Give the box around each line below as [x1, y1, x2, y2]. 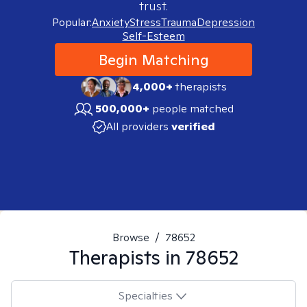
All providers [106, 119, 169, 134]
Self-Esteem [122, 29, 185, 43]
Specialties [118, 288, 173, 303]
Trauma [161, 15, 197, 29]
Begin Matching [98, 50, 209, 69]
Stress [130, 15, 161, 29]
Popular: [52, 15, 92, 29]
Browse [112, 230, 149, 245]
